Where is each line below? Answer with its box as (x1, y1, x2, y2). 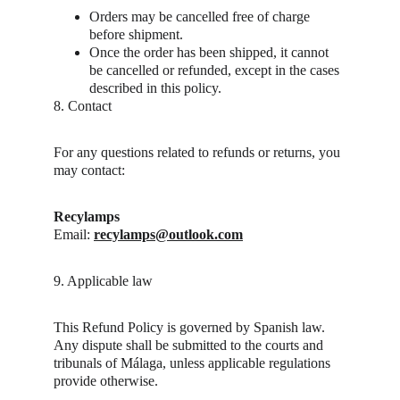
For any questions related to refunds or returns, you (54, 145, 344, 160)
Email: (54, 227, 94, 242)
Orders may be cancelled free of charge (89, 9, 313, 24)
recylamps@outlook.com (94, 227, 243, 242)
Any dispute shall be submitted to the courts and (54, 337, 327, 353)
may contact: (54, 162, 125, 178)
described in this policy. (89, 80, 221, 96)
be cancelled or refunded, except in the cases (89, 62, 343, 78)
